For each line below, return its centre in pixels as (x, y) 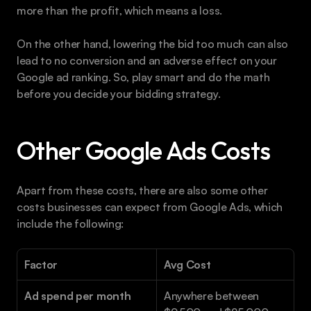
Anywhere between (211, 296)
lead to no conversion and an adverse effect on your (147, 61)
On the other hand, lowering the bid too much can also (153, 44)
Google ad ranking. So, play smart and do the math (143, 77)
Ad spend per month (78, 296)
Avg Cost (187, 265)
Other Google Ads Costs (144, 151)
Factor (41, 265)
